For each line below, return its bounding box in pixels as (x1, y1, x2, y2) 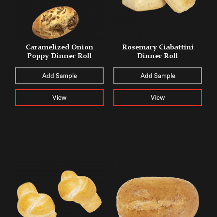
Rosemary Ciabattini (122, 43, 194, 51)
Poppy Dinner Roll (27, 51, 92, 60)
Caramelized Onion (25, 43, 93, 51)
